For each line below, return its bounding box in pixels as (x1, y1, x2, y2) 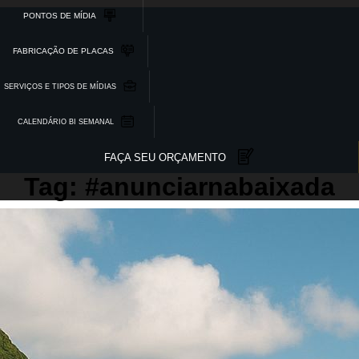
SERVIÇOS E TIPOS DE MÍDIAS (4, 82, 116, 91)
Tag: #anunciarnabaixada (24, 172, 335, 201)
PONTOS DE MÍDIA (23, 11, 96, 20)
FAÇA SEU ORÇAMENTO (103, 151, 226, 163)
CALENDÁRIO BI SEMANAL (18, 117, 114, 126)
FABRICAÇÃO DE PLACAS (13, 46, 114, 55)
